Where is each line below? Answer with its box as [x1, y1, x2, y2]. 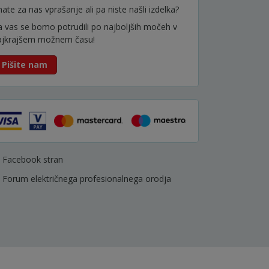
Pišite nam [2, 59, 47, 70]
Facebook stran [2, 154, 63, 166]
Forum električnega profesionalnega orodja [2, 173, 171, 185]
